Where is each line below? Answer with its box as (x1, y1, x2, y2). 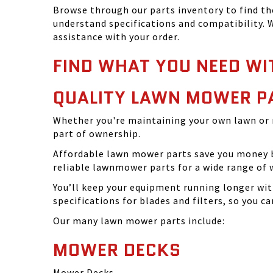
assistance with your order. (53, 30, 180, 43)
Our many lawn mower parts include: (53, 214, 225, 227)
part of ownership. (53, 127, 141, 140)
